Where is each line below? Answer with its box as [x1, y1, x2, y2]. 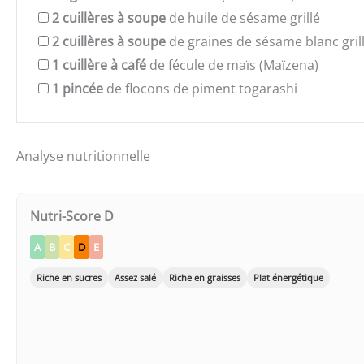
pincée [63, 80, 103, 98]
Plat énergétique [253, 271, 323, 284]
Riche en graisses [169, 271, 240, 284]
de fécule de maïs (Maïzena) [146, 56, 318, 75]
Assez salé [115, 271, 156, 284]
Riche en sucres [37, 271, 102, 284]
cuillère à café [63, 56, 146, 75]
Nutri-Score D [30, 206, 114, 225]
